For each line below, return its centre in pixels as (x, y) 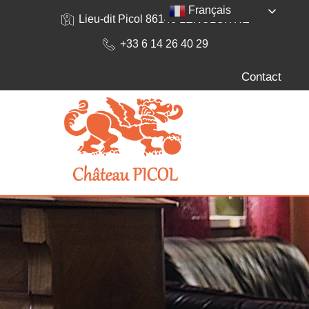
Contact (261, 77)
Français (209, 10)
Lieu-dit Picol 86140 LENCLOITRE (164, 19)
